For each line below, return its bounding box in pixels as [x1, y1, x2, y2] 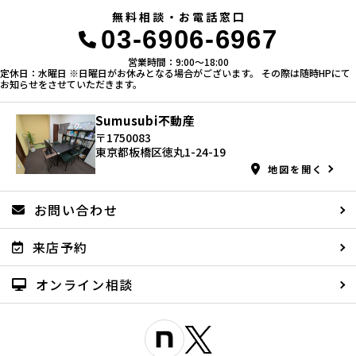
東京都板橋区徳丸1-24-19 [95, 144, 226, 161]
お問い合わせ [33, 200, 118, 220]
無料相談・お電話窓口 [112, 9, 246, 25]
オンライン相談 [35, 275, 133, 295]
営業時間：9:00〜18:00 [127, 55, 229, 69]
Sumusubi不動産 [95, 112, 195, 130]
